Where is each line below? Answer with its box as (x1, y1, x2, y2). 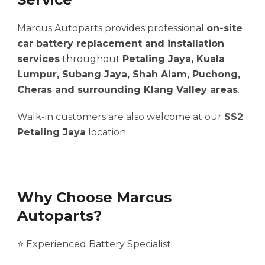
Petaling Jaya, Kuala (122, 53, 225, 65)
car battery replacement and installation (17, 38, 224, 50)
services (17, 53, 60, 65)
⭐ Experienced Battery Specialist (17, 238, 171, 250)
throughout (60, 53, 122, 65)
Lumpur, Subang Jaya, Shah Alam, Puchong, (17, 69, 240, 80)
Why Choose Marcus (17, 189, 172, 206)
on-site (206, 22, 243, 34)
